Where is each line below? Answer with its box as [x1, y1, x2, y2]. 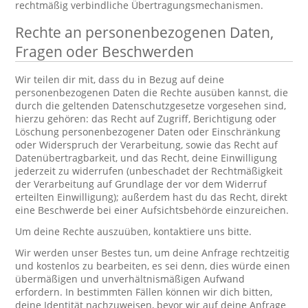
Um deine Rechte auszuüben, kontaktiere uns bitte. [15, 225, 252, 238]
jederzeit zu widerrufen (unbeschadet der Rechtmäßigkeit [15, 164, 283, 177]
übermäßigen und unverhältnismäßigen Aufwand [15, 272, 245, 285]
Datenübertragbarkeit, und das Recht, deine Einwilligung [15, 151, 278, 164]
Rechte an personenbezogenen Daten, [15, 23, 274, 42]
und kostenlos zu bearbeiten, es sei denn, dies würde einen [15, 259, 291, 272]
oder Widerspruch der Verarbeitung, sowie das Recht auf [15, 138, 278, 151]
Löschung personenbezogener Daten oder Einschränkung [15, 125, 281, 138]
